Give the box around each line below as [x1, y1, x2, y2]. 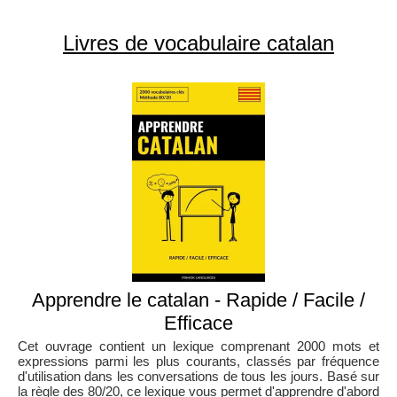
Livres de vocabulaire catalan [63, 30, 334, 55]
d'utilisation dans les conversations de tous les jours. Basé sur [18, 368, 379, 384]
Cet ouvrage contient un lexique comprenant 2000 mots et [18, 338, 379, 354]
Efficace [164, 311, 233, 334]
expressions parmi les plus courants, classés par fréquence [18, 353, 379, 369]
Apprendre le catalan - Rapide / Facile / [32, 288, 365, 311]
